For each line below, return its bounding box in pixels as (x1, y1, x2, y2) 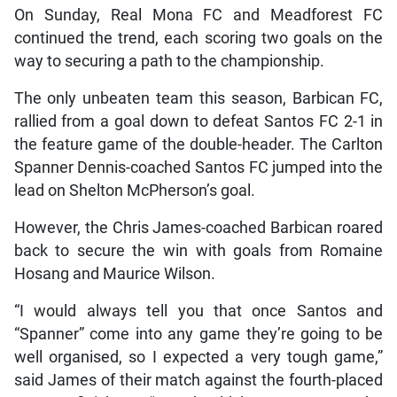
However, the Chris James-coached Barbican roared (13, 218, 384, 237)
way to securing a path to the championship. (13, 51, 324, 70)
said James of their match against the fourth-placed (13, 370, 384, 389)
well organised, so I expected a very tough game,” (13, 347, 384, 366)
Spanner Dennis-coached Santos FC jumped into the (13, 158, 384, 176)
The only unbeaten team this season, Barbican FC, (13, 89, 384, 107)
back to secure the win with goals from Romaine (13, 241, 384, 260)
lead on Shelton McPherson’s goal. (13, 181, 255, 199)
